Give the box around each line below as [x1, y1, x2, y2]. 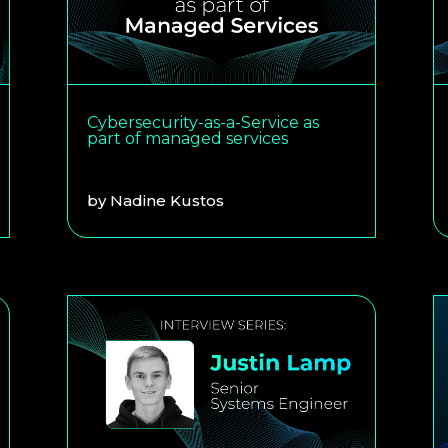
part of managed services [87, 128, 289, 148]
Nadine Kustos [110, 190, 225, 210]
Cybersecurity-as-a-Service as [87, 112, 320, 132]
